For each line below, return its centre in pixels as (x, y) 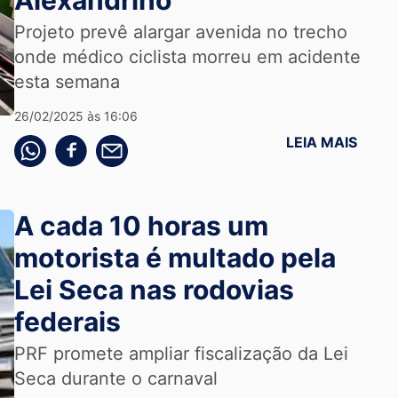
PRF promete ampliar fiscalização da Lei (181, 354)
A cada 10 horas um (141, 226)
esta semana (67, 82)
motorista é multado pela (175, 258)
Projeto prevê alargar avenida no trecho (180, 32)
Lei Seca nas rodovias (154, 290)
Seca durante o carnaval (115, 378)
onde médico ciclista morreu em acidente (187, 57)
